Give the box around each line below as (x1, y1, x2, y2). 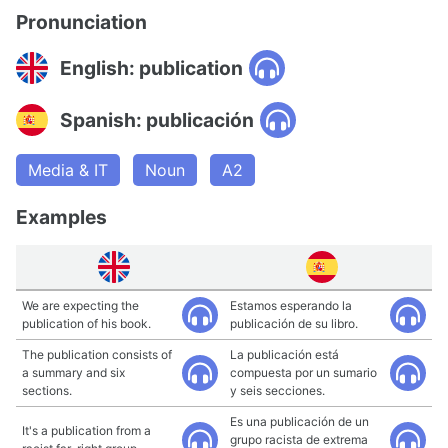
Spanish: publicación (60, 107, 254, 132)
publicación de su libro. (230, 316, 358, 331)
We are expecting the (22, 298, 139, 313)
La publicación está (230, 347, 339, 362)
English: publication (60, 55, 243, 80)
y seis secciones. (230, 383, 325, 398)
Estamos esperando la (230, 298, 352, 313)
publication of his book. (22, 316, 151, 331)
